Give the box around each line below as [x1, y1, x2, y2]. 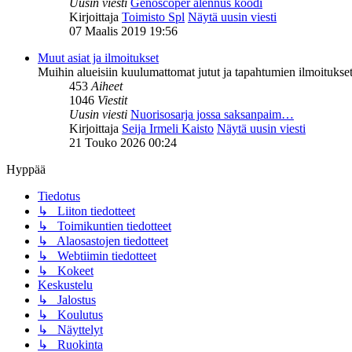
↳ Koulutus [38, 308, 103, 322]
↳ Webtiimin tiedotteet [38, 249, 156, 263]
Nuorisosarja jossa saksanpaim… [130, 108, 294, 122]
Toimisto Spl [122, 10, 185, 24]
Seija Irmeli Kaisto [122, 122, 214, 136]
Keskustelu [38, 278, 93, 292]
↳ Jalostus [38, 293, 96, 307]
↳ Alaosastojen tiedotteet [38, 234, 168, 248]
